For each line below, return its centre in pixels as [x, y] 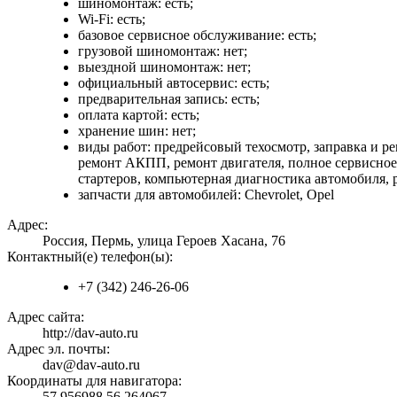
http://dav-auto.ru [90, 332]
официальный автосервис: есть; [174, 82]
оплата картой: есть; [139, 114]
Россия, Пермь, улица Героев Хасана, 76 [164, 240]
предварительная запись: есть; [169, 98]
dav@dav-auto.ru [91, 364]
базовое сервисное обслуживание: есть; [197, 35]
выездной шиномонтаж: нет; [164, 66]
